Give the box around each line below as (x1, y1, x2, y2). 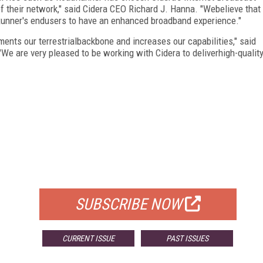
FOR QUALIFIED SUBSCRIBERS (78, 167, 197, 180)
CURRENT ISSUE (62, 233, 115, 243)
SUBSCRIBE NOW (75, 194, 182, 214)
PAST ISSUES (166, 233, 208, 243)
